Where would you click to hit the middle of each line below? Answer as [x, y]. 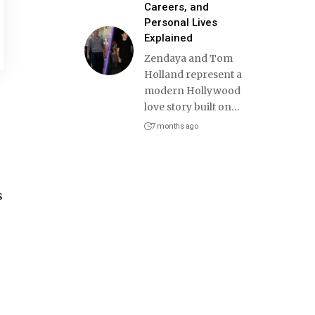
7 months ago [175, 126]
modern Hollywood [192, 90]
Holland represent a [193, 74]
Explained [168, 38]
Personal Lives [180, 22]
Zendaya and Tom [188, 58]
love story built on [187, 107]
